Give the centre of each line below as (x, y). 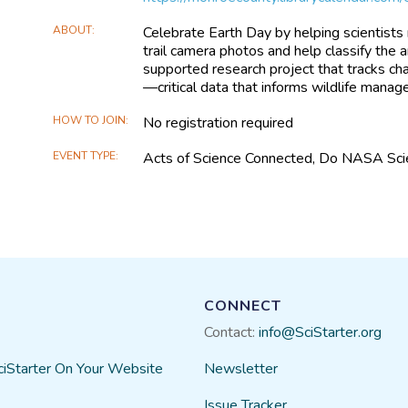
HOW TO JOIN (90, 121)
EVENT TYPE (85, 156)
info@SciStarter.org (320, 332)
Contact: (231, 332)
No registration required (219, 123)
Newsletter (241, 369)
